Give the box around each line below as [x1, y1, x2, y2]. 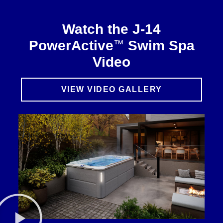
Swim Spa [123, 38, 195, 54]
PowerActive [28, 38, 113, 54]
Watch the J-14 [62, 21, 161, 37]
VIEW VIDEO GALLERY [61, 85, 162, 94]
